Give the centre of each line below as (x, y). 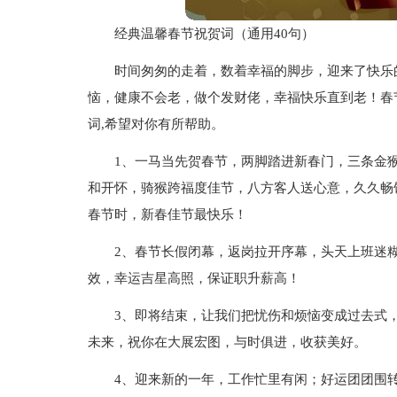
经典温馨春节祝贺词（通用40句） (214, 34)
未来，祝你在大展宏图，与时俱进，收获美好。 (227, 342)
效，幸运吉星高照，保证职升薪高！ (194, 278)
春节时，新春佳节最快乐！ (167, 214)
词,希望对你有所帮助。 (156, 124)
